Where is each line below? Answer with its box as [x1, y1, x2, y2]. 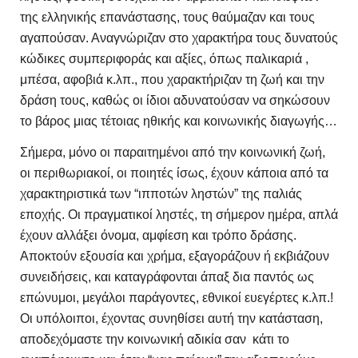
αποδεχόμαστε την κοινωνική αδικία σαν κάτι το [20, 332, 289, 346]
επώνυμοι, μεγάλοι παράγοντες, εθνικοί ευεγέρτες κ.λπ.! [20, 290, 333, 304]
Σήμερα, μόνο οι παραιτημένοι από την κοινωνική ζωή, [20, 145, 325, 159]
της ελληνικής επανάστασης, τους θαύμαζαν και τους [20, 10, 315, 24]
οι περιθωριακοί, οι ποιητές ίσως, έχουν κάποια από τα [20, 165, 328, 180]
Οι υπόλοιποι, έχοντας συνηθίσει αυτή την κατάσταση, [20, 311, 323, 325]
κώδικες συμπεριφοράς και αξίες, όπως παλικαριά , [20, 51, 308, 66]
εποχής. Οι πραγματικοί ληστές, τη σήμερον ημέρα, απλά [20, 207, 338, 221]
